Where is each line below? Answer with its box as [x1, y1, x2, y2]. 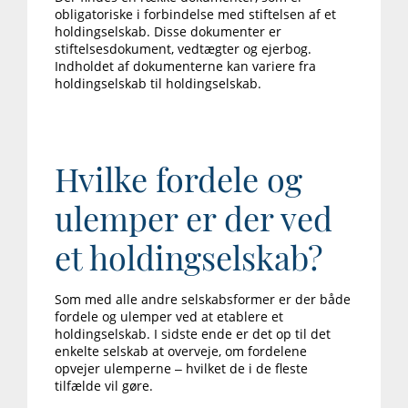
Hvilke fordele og [55, 157, 302, 201]
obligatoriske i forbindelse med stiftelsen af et [55, 5, 336, 24]
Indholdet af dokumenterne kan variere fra [55, 57, 316, 76]
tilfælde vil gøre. [55, 377, 153, 395]
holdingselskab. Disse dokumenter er [55, 23, 281, 41]
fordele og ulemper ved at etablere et [55, 308, 283, 326]
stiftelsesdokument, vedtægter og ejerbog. [55, 40, 311, 58]
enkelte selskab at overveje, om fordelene [55, 342, 307, 361]
